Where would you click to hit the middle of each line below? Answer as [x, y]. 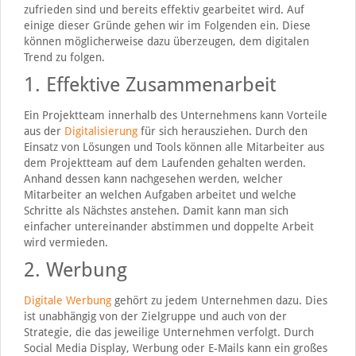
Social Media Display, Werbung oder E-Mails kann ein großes [175, 348]
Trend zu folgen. [64, 57]
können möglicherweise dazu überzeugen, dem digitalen [166, 41]
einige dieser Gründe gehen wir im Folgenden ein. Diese [167, 25]
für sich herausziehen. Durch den [222, 131]
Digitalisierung [101, 131]
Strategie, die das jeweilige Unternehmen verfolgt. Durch [168, 332]
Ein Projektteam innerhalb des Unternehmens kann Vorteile [175, 115]
